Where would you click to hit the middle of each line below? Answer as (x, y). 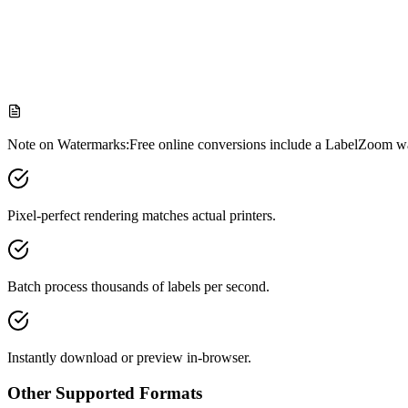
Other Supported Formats (105, 393)
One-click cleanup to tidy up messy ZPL (160, 62)
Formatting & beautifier (111, 31)
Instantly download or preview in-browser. (129, 358)
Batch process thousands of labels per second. (138, 287)
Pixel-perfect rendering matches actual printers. (142, 216)
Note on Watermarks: (68, 145)
